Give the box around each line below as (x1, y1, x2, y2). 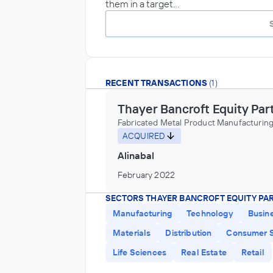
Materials (113, 227, 151, 238)
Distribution (165, 227, 212, 238)
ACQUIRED (122, 130, 166, 141)
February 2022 (118, 169, 175, 180)
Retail (241, 247, 264, 258)
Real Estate (181, 247, 227, 258)
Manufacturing (113, 208, 172, 219)
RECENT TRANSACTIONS (105, 77, 208, 88)
